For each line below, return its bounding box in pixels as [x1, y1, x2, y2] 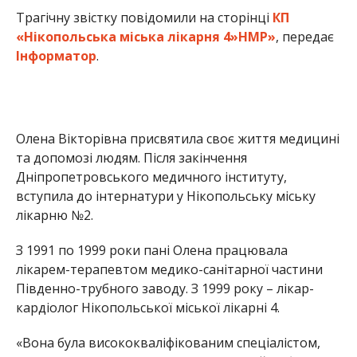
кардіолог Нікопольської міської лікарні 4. [15, 298, 280, 316]
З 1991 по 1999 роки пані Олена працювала [15, 241, 288, 259]
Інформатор [15, 46, 96, 65]
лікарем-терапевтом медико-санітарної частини [15, 260, 323, 278]
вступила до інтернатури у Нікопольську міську [15, 186, 316, 205]
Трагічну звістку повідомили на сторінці [15, 8, 273, 26]
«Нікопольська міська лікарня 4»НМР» [15, 27, 276, 45]
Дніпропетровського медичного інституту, [15, 167, 287, 186]
